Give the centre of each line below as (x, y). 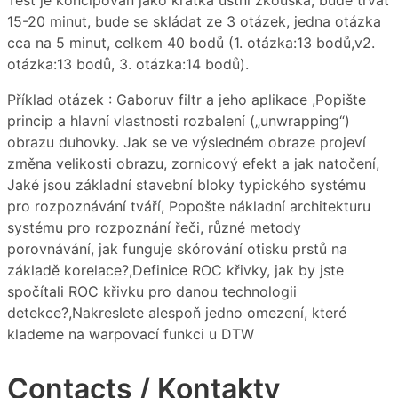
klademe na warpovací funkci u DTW (131, 334)
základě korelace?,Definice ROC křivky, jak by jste (175, 271)
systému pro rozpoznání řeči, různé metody (154, 228)
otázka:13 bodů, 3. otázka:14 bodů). (128, 64)
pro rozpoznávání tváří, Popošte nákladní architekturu (189, 207)
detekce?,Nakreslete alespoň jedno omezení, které (177, 313)
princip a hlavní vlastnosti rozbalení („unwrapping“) (179, 121)
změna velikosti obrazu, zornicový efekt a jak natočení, (193, 164)
